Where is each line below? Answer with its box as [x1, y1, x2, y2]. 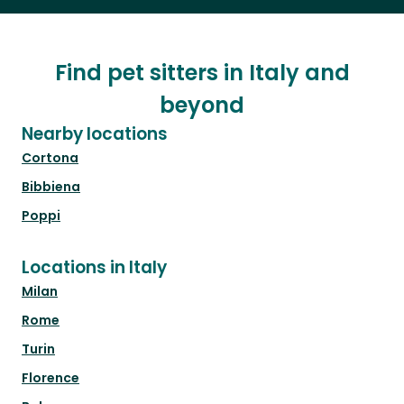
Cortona [22, 149, 78, 168]
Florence [22, 369, 79, 388]
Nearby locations [22, 122, 168, 147]
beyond [160, 90, 244, 121]
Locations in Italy [22, 255, 167, 280]
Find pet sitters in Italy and [54, 58, 350, 88]
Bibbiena [22, 178, 80, 197]
